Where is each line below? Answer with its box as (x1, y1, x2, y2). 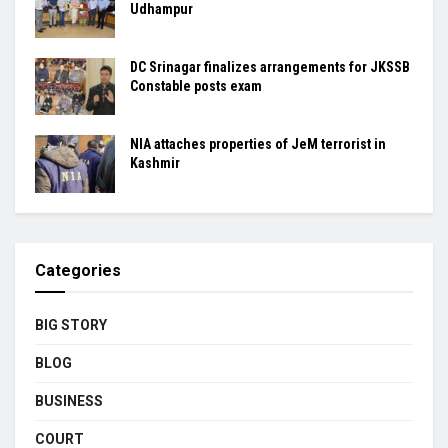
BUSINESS (35, 392, 103, 409)
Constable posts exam (130, 78, 262, 95)
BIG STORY (35, 316, 107, 333)
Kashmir (130, 155, 180, 172)
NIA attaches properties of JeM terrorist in (130, 136, 386, 153)
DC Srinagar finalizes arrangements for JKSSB (130, 59, 410, 76)
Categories (35, 260, 121, 280)
